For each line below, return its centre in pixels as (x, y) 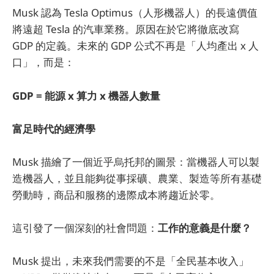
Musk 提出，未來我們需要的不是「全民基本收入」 (131, 261)
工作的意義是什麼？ (205, 228)
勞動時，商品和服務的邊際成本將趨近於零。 (116, 194)
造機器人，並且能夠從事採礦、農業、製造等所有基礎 (137, 178)
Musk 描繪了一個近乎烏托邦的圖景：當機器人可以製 (136, 161)
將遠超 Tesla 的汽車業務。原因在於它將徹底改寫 (126, 29)
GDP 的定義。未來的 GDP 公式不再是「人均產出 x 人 (135, 46)
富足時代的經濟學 (54, 128)
